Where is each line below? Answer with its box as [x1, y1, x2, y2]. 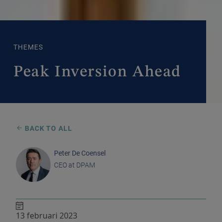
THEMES [13, 43, 43, 51]
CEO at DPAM [54, 161, 95, 169]
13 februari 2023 [16, 210, 77, 221]
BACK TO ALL [24, 124, 72, 132]
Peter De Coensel [54, 149, 106, 157]
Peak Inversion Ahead [13, 64, 181, 80]
